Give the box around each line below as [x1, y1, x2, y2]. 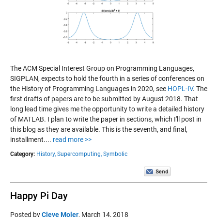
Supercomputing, [57, 150, 102, 157]
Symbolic [103, 150, 127, 157]
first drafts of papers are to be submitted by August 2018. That [10, 94, 198, 103]
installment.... [10, 135, 53, 143]
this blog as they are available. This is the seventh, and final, [10, 125, 187, 133]
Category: [10, 150, 35, 157]
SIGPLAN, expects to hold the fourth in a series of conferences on [10, 74, 204, 82]
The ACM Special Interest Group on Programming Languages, [10, 64, 194, 72]
